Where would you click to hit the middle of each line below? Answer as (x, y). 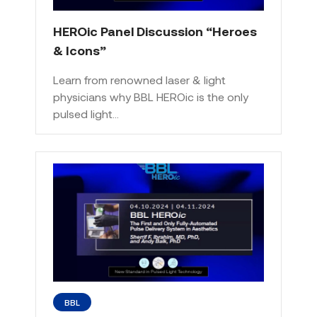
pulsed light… (86, 113)
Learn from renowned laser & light (139, 79)
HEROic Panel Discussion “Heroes (155, 31)
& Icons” (80, 50)
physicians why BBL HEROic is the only (151, 96)
